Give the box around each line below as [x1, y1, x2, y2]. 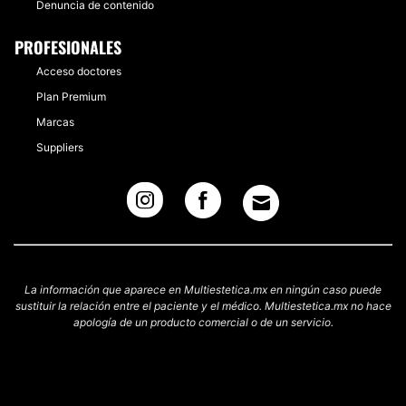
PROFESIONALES [14, 35, 121, 59]
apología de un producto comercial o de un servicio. [72, 315, 333, 329]
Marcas [36, 115, 74, 129]
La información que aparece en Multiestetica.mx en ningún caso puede [24, 283, 382, 296]
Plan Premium [36, 90, 106, 103]
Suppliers [36, 140, 83, 154]
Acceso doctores [36, 64, 121, 78]
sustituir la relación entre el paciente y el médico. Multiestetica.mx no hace [14, 299, 391, 313]
